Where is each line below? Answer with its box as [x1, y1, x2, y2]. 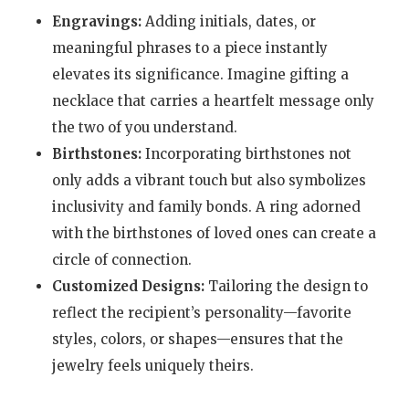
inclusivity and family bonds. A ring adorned [51, 197, 361, 215]
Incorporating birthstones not [141, 144, 351, 163]
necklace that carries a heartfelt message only [51, 91, 374, 110]
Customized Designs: [51, 277, 204, 295]
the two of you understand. [51, 118, 237, 136]
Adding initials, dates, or [141, 12, 316, 30]
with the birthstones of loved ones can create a [51, 224, 376, 242]
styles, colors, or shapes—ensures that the [51, 330, 343, 348]
